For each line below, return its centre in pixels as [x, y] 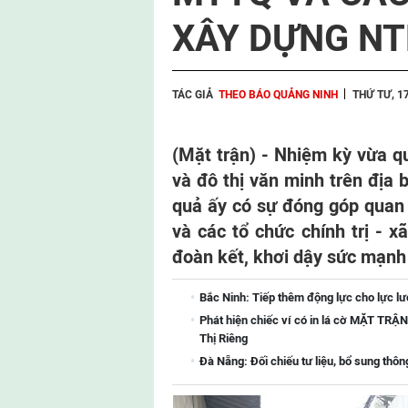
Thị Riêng [224, 338]
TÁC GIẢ [193, 95]
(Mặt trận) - [223, 155]
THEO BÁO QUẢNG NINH [278, 95]
